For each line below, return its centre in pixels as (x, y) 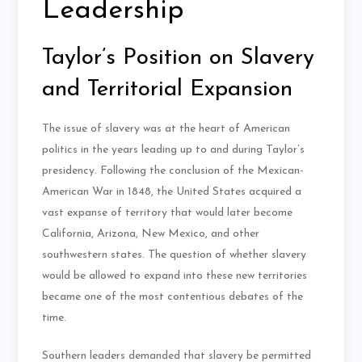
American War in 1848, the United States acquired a (172, 192)
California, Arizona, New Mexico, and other (151, 234)
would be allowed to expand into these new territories (175, 276)
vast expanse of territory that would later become (168, 213)
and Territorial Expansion (168, 90)
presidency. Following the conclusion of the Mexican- (173, 171)
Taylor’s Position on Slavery (179, 59)
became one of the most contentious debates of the (173, 297)
